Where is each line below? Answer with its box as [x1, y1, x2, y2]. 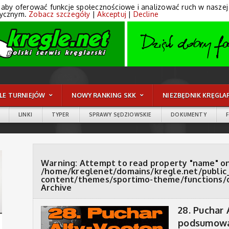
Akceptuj [97, 10, 126, 18]
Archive [41, 182, 72, 193]
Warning [41, 158, 76, 168]
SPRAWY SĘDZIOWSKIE [88, 111, 152, 118]
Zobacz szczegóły [29, 10, 90, 18]
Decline [133, 10, 159, 18]
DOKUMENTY [171, 111, 207, 118]
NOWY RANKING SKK [72, 91, 136, 99]
